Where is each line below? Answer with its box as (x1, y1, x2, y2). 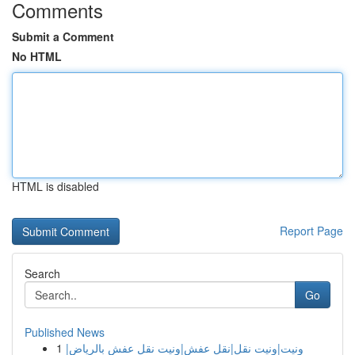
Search (25, 265, 60, 281)
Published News (25, 324, 105, 340)
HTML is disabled (12, 178, 99, 194)
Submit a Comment (12, 29, 114, 44)
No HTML (12, 48, 62, 64)
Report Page (280, 223, 343, 239)
